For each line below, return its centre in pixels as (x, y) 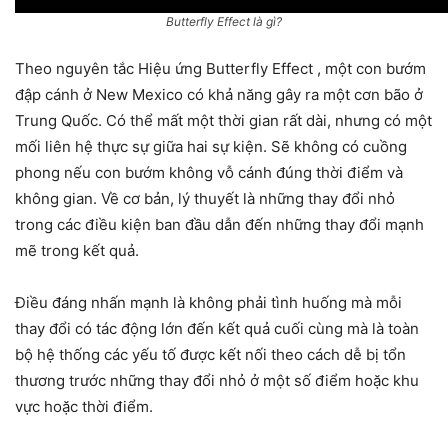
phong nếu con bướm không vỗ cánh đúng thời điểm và (209, 172)
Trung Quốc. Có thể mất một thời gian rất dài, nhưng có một (223, 120)
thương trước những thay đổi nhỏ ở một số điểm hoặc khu (217, 380)
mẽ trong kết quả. (77, 250)
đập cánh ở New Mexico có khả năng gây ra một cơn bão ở (219, 94)
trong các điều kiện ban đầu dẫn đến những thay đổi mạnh (219, 224)
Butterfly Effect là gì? (224, 21)
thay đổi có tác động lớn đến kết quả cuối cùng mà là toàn (217, 328)
